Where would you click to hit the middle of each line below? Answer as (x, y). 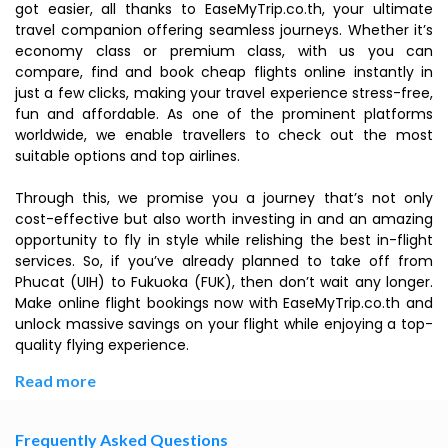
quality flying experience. (102, 345)
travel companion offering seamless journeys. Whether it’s (224, 30)
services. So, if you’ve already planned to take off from (224, 261)
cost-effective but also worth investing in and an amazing (224, 219)
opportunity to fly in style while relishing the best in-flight (224, 240)
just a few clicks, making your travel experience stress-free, (224, 93)
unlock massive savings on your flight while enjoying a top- (224, 324)
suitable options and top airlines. (127, 156)
